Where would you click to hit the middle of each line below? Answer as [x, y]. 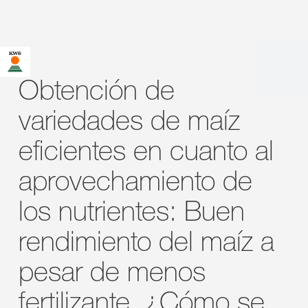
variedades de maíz [129, 120]
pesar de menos [112, 271]
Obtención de [97, 89]
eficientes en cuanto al [146, 150]
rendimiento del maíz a [146, 241]
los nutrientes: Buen [132, 210]
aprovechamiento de [135, 180]
